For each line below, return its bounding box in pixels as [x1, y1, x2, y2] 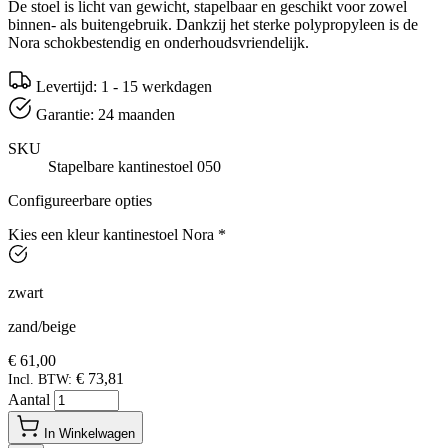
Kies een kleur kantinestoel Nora [8, 225, 214, 243]
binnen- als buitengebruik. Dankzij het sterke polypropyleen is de [8, 15, 418, 33]
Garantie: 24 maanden [36, 105, 175, 123]
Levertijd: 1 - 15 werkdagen [36, 77, 212, 95]
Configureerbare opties [8, 191, 152, 209]
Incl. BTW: [8, 371, 72, 387]
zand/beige [8, 317, 76, 335]
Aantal [8, 390, 54, 408]
